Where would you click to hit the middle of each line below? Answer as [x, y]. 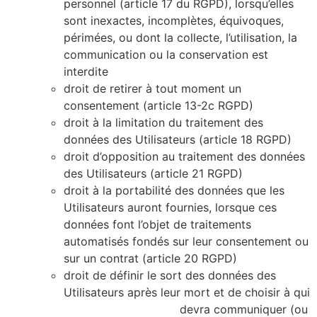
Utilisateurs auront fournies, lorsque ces [170, 208]
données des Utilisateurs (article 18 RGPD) [178, 140]
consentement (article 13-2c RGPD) [158, 106]
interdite [86, 72]
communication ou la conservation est [166, 55]
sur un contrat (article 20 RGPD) [150, 259]
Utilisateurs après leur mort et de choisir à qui [187, 293]
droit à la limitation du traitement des [163, 123]
